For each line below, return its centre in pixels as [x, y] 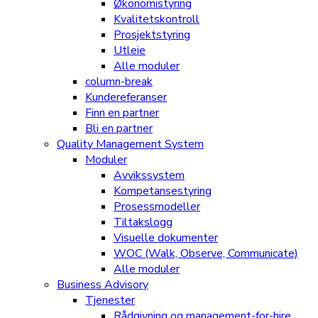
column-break [119, 81]
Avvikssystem [149, 175]
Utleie [130, 50]
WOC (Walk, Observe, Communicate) [206, 253]
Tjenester [110, 300]
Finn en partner [122, 113]
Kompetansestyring [163, 191]
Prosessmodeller [157, 206]
